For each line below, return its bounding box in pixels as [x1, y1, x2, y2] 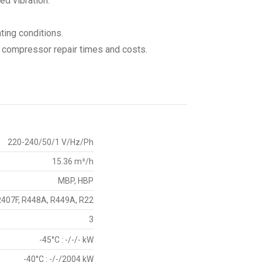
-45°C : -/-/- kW [39, 235, 94, 244]
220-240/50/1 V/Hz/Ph [8, 137, 94, 147]
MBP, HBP [58, 175, 94, 185]
